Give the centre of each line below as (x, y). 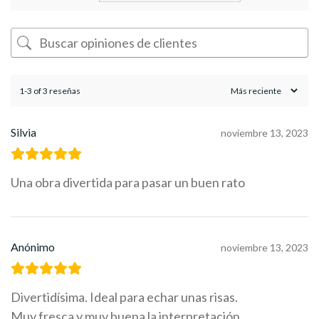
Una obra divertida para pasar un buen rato (128, 183)
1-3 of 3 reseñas (50, 90)
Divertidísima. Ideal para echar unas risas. (124, 297)
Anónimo (33, 247)
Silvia (23, 132)
